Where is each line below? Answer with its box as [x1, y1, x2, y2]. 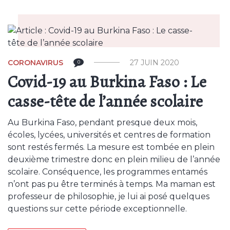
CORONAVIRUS [8, 58, 63, 67]
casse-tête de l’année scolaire [8, 90, 203, 112]
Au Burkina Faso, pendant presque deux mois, [8, 118, 197, 127]
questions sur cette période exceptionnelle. [8, 204, 187, 214]
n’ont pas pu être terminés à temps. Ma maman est [8, 179, 216, 189]
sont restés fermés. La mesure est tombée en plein [8, 142, 215, 152]
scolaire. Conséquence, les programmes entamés [8, 167, 207, 177]
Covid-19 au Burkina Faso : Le [8, 70, 206, 93]
